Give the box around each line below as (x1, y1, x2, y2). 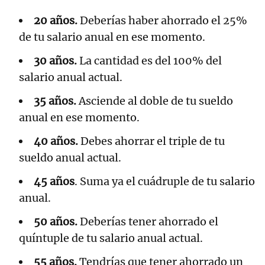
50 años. (34, 215, 77, 229)
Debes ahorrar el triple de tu (78, 134, 225, 148)
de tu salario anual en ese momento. (19, 30, 205, 44)
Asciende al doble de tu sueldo (76, 94, 233, 108)
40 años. (34, 134, 78, 148)
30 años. (34, 54, 77, 68)
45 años (34, 174, 75, 189)
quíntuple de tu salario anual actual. (19, 231, 203, 245)
